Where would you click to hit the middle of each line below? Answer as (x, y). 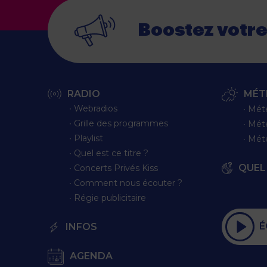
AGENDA (91, 256)
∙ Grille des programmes (119, 123)
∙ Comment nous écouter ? (126, 183)
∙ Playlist (86, 138)
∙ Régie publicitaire (108, 198)
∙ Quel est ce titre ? (109, 153)
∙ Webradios (93, 108)
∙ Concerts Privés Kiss (114, 168)
